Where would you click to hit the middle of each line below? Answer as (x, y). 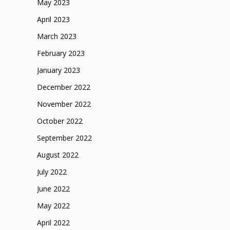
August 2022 (57, 155)
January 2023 (58, 70)
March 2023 (56, 36)
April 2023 (53, 20)
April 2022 (53, 223)
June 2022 (53, 189)
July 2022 (52, 172)
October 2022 (60, 121)
